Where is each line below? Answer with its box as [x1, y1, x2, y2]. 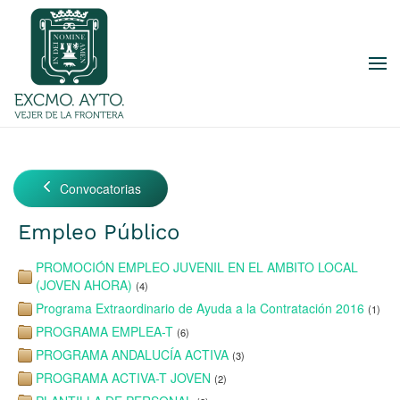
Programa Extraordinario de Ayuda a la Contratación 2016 [36, 299, 364, 317]
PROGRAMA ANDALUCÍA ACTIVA [36, 346, 229, 363]
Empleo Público [18, 220, 179, 245]
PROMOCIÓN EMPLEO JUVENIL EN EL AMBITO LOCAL [36, 258, 358, 276]
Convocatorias [55, 179, 141, 197]
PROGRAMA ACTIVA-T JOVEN [36, 369, 211, 387]
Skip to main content [40, 40, 169, 61]
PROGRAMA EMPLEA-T [36, 322, 177, 340]
